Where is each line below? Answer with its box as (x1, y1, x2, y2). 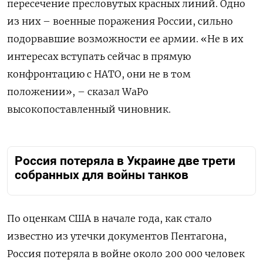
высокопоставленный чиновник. (7, 103, 171, 116)
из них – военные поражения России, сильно (7, 15, 233, 28)
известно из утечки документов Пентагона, (7, 230, 227, 242)
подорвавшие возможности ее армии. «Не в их (7, 33, 243, 45)
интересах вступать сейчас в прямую (7, 50, 191, 63)
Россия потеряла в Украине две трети (15, 154, 235, 168)
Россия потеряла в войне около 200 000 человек (7, 248, 245, 260)
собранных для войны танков (15, 168, 188, 183)
